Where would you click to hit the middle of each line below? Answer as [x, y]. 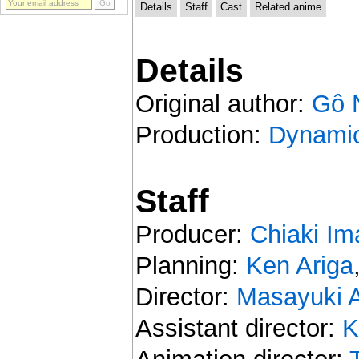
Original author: [223, 103]
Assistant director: [238, 328]
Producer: [192, 234]
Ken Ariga [299, 265]
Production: [202, 135]
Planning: [190, 265]
